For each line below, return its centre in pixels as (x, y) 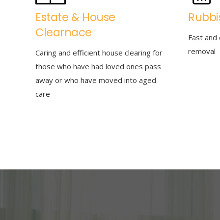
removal (202, 51)
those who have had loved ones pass (98, 66)
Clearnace (64, 32)
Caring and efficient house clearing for (99, 53)
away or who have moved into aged (96, 80)
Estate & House (75, 17)
